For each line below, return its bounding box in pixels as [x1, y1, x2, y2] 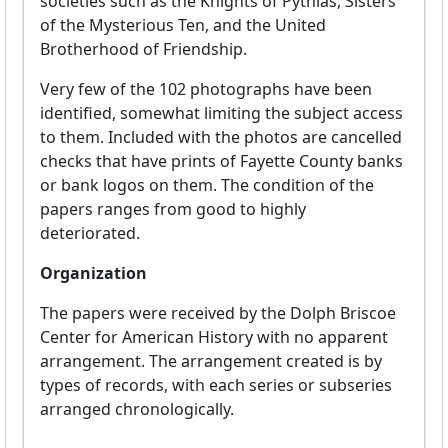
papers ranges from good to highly [40, 198, 306, 221]
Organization [40, 262, 147, 285]
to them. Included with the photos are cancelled [40, 126, 402, 149]
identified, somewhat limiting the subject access [40, 102, 403, 125]
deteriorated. [40, 222, 140, 245]
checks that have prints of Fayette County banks [40, 150, 403, 173]
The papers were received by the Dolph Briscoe [40, 302, 396, 325]
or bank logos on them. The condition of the [40, 174, 374, 197]
